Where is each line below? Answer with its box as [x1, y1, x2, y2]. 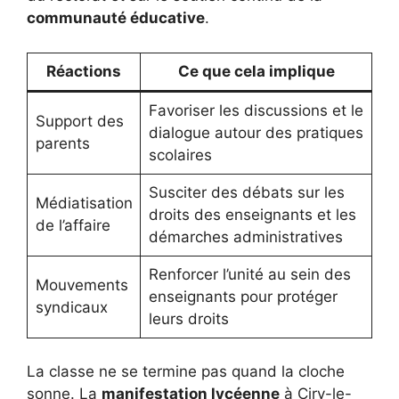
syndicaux [35, 297, 108, 316]
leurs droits [148, 309, 229, 328]
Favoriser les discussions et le [148, 101, 363, 119]
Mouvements [35, 275, 128, 294]
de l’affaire [35, 216, 110, 234]
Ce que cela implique [177, 61, 335, 80]
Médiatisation [35, 193, 133, 212]
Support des [35, 111, 124, 130]
